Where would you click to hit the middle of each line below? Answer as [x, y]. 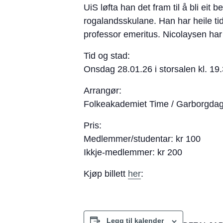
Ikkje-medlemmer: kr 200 [133, 153]
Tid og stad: [107, 56]
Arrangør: [103, 91]
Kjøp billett [106, 174]
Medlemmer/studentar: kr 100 [142, 139]
